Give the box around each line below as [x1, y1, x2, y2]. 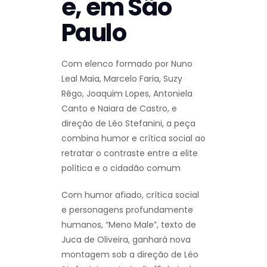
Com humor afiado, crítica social [61, 188, 199, 201]
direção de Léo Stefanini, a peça [61, 117, 195, 129]
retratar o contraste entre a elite [61, 147, 198, 159]
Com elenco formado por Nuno [61, 57, 193, 70]
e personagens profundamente [61, 203, 193, 216]
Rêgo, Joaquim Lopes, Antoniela [61, 87, 193, 100]
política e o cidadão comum [61, 162, 181, 174]
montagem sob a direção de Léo [61, 248, 198, 260]
